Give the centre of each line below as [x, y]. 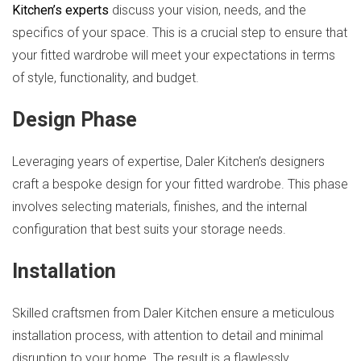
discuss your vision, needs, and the [207, 10]
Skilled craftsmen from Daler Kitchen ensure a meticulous [173, 313]
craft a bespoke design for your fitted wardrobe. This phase [180, 184]
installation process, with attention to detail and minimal [168, 336]
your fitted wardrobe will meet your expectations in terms [174, 55]
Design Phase [75, 120]
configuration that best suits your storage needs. [149, 229]
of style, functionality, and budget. [106, 78]
